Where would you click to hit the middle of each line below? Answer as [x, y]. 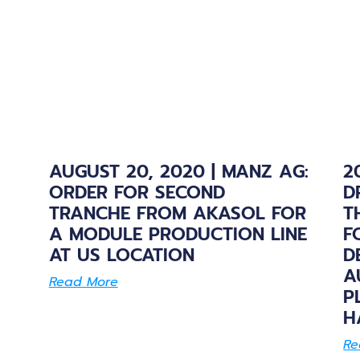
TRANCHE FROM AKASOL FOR [177, 213]
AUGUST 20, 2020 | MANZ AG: [178, 171]
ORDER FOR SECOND [137, 192]
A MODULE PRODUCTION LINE [178, 234]
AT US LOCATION [121, 255]
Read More [83, 282]
